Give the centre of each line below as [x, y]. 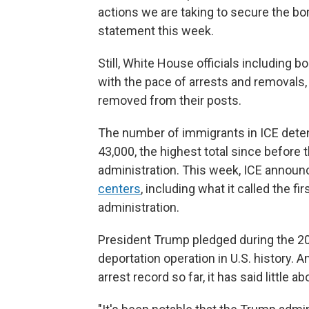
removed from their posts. [170, 100]
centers [119, 189]
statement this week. [156, 31]
